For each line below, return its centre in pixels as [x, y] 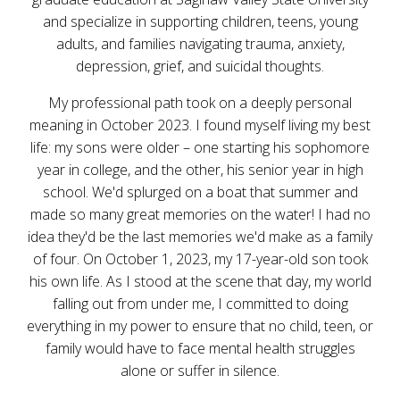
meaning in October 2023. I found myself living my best [200, 125]
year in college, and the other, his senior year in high [200, 170]
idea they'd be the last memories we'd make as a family [200, 237]
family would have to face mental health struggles [200, 348]
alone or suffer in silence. [200, 371]
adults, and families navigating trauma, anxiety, [200, 44]
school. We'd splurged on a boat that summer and [200, 192]
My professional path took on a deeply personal [200, 103]
